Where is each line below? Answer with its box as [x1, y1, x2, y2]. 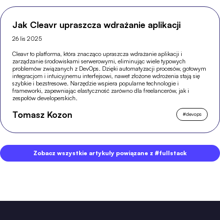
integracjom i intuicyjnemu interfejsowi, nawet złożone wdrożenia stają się [12, 72, 200, 80]
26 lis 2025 [12, 34, 42, 42]
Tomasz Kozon [12, 109, 73, 120]
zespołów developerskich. [12, 94, 78, 102]
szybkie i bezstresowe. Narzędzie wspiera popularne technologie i [12, 79, 179, 87]
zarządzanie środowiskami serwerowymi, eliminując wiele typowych [12, 57, 186, 65]
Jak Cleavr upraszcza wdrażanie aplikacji [12, 19, 181, 30]
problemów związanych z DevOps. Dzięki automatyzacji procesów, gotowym [12, 64, 207, 72]
